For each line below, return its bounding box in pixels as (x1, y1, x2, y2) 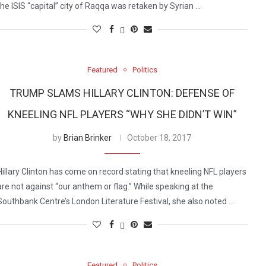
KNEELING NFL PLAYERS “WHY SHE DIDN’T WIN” (7, 108, 237, 121)
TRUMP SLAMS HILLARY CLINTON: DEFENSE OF (9, 87, 235, 100)
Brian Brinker (64, 133, 112, 143)
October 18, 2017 (127, 133, 192, 143)
